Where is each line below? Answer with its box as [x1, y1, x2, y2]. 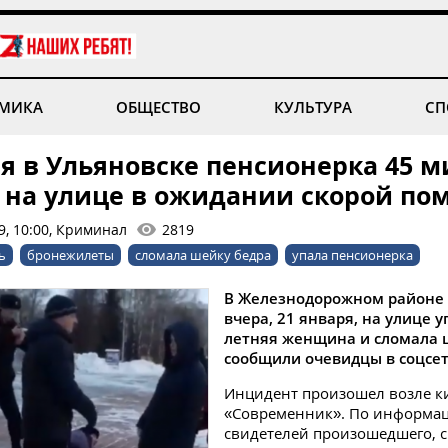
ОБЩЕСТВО [115, 97, 201, 117]
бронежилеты [27, 246, 114, 264]
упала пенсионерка [292, 246, 413, 264]
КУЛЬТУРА [274, 97, 353, 117]
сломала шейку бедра [135, 246, 271, 264]
